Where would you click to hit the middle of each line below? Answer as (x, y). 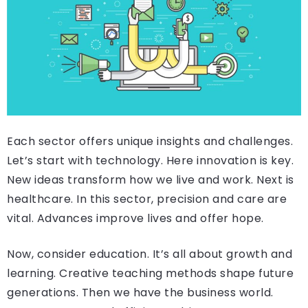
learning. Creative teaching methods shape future (150, 273)
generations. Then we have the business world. (140, 293)
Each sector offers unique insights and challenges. (150, 141)
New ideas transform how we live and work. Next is (151, 180)
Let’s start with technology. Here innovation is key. (150, 161)
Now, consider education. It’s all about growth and (150, 254)
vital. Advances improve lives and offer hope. (135, 218)
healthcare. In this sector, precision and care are (147, 199)
